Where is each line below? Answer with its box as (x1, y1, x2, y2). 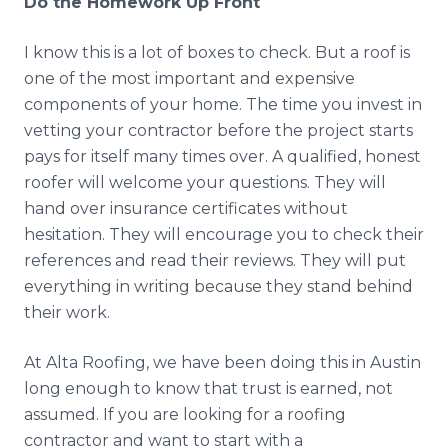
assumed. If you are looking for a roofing (24, 405, 346, 424)
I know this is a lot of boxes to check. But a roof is (24, 43, 410, 62)
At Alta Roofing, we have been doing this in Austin (24, 353, 421, 372)
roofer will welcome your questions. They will (24, 173, 386, 192)
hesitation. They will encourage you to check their (24, 225, 424, 244)
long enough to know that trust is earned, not (24, 379, 393, 398)
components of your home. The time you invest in (24, 95, 422, 114)
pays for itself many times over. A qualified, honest (24, 147, 421, 166)
